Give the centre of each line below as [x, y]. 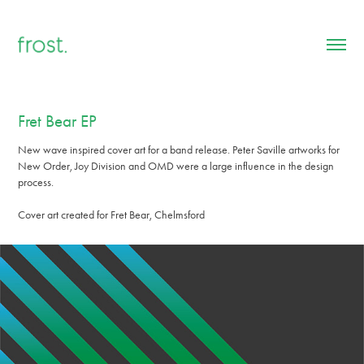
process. [36, 182]
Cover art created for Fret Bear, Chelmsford [112, 215]
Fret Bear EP [58, 121]
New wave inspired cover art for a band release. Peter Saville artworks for [179, 150]
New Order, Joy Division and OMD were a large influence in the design [176, 166]
